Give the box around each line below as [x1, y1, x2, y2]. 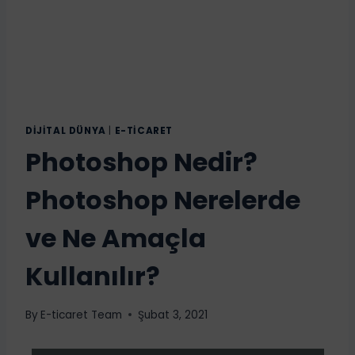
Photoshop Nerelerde [25, 181, 300, 218]
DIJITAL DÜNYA [25, 124, 106, 137]
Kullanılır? [25, 258, 160, 294]
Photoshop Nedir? [25, 143, 258, 180]
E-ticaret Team [40, 307, 123, 323]
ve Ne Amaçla [25, 219, 206, 256]
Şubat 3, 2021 [138, 307, 208, 323]
